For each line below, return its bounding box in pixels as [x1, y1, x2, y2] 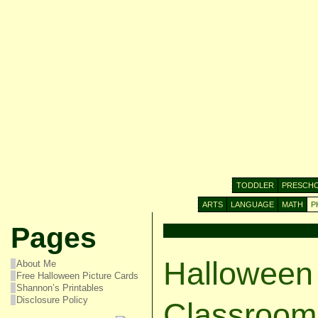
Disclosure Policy [16, 295, 88, 305]
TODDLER [236, 181, 274, 190]
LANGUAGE [230, 200, 274, 209]
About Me [16, 258, 56, 269]
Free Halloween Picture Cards [16, 270, 138, 281]
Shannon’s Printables [16, 283, 104, 293]
